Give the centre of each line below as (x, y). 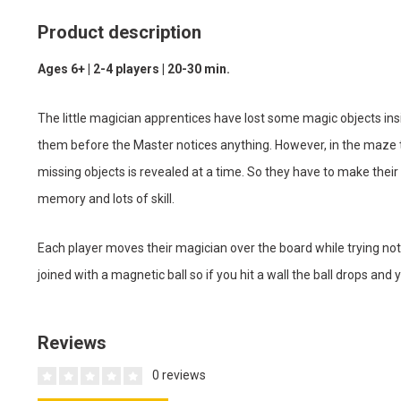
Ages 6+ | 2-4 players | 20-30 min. (134, 69)
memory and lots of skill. (106, 199)
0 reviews (178, 375)
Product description (119, 32)
